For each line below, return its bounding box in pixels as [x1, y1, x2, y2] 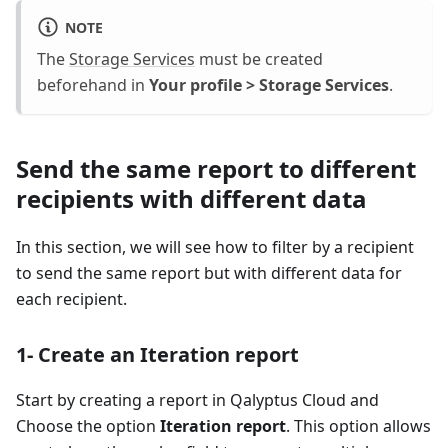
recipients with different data [16, 182, 367, 216]
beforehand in [37, 74, 149, 97]
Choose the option [16, 415, 160, 438]
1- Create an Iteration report [16, 341, 299, 369]
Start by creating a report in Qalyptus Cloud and [16, 389, 379, 412]
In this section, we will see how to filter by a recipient [16, 236, 414, 259]
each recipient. [16, 288, 127, 311]
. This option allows [286, 415, 431, 438]
